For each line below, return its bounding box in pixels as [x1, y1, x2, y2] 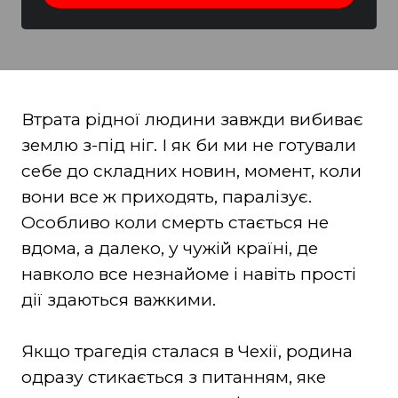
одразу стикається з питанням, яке [20, 366, 326, 387]
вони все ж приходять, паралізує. [20, 186, 312, 207]
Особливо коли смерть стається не [20, 211, 329, 233]
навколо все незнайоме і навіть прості [20, 263, 356, 284]
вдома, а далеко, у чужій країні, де [20, 237, 318, 259]
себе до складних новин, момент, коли [20, 160, 362, 181]
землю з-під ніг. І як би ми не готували [20, 134, 356, 155]
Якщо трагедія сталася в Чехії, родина [20, 340, 353, 362]
